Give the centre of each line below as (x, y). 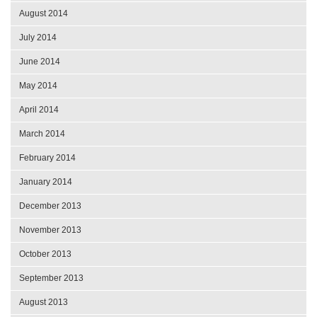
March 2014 (42, 133)
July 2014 (38, 37)
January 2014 (46, 181)
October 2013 (45, 254)
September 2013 (51, 278)
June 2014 (40, 61)
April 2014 (39, 109)
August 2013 (44, 302)
